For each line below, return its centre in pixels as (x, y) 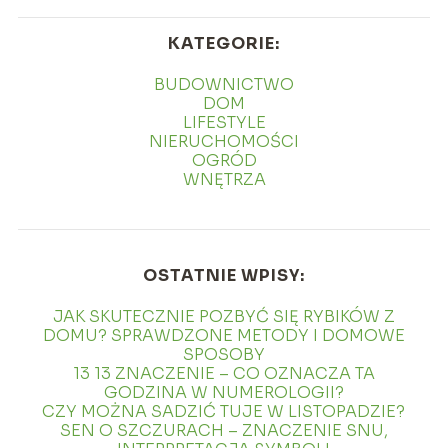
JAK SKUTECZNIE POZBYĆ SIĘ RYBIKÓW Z (223, 317)
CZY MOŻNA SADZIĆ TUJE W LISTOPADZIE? (224, 412)
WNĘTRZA (224, 180)
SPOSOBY (223, 355)
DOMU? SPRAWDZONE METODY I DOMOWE (223, 336)
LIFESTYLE (224, 123)
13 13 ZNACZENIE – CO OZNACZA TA (223, 374)
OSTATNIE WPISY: (223, 276)
